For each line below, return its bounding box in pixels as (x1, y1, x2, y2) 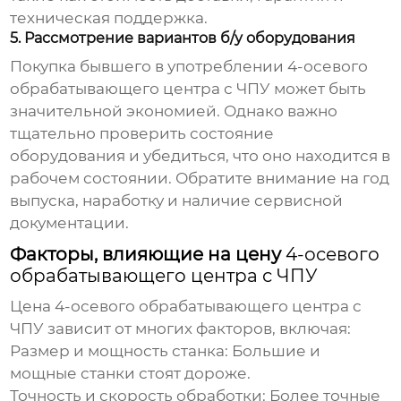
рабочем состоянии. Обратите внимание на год (10, 169, 390, 188)
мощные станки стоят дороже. (10, 364, 252, 383)
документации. (10, 214, 130, 233)
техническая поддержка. (10, 9, 209, 28)
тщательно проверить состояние (10, 124, 275, 143)
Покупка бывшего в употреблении (10, 57, 288, 76)
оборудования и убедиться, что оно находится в (10, 147, 391, 166)
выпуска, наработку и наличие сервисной (10, 192, 344, 210)
